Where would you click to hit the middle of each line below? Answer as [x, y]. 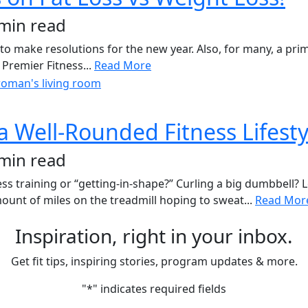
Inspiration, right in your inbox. [154, 236]
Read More [123, 66]
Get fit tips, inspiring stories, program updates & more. [154, 262]
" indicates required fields [159, 289]
